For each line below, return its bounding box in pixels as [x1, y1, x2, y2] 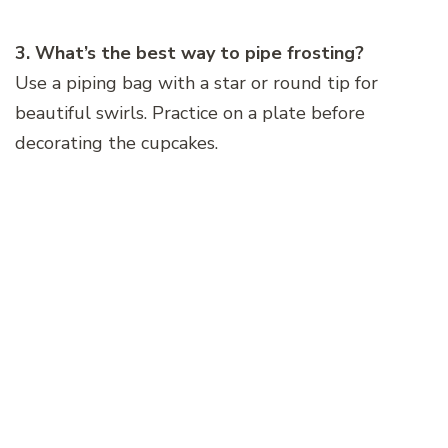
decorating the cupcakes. [15, 131, 218, 156]
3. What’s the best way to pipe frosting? [15, 41, 364, 66]
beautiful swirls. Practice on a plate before [15, 101, 365, 126]
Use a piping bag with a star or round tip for [15, 71, 378, 96]
